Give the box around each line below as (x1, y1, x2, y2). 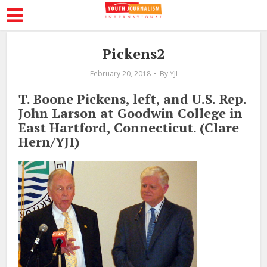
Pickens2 (102, 44, 165, 63)
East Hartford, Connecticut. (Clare (18, 119, 240, 136)
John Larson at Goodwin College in (18, 104, 243, 122)
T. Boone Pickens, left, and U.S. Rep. (18, 90, 247, 107)
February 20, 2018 (89, 69, 151, 79)
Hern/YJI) (18, 133, 80, 150)
